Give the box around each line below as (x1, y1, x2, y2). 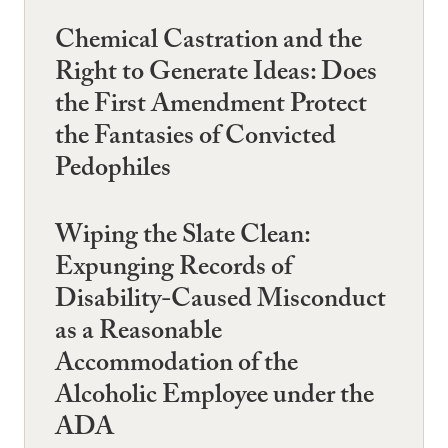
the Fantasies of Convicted (55, 117, 336, 161)
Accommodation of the (55, 344, 298, 389)
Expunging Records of (55, 248, 292, 293)
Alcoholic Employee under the (55, 376, 374, 421)
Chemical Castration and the (55, 21, 362, 65)
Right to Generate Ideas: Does (55, 53, 377, 97)
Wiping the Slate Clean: (55, 216, 310, 261)
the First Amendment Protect (55, 85, 367, 129)
